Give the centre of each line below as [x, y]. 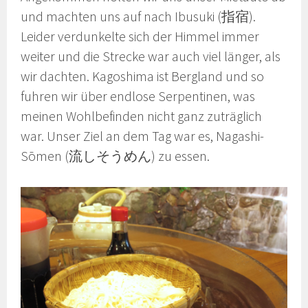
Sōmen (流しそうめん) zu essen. [115, 156]
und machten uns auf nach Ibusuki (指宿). [139, 17]
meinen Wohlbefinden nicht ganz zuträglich [142, 117]
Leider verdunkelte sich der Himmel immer [140, 37]
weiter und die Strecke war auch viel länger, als [151, 57]
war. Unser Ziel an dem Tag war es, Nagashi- [143, 136]
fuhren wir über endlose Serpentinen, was [138, 97]
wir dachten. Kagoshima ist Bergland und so [143, 77]
